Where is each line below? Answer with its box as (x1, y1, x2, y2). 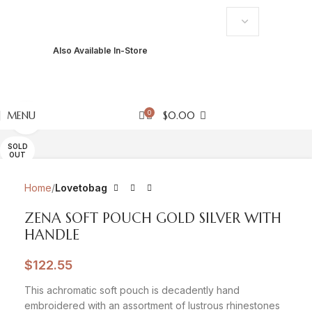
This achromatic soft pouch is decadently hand (24, 284, 240, 296)
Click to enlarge (41, 113, 109, 124)
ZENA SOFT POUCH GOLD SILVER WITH (24, 210, 281, 227)
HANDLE (24, 226, 79, 244)
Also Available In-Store (53, 45, 148, 56)
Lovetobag (55, 182, 107, 194)
